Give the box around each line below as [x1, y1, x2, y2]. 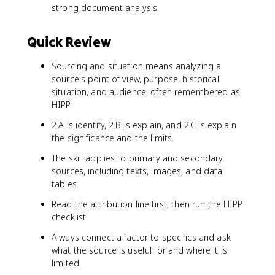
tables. [52, 178, 79, 190]
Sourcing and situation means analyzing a [52, 60, 222, 72]
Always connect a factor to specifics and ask [52, 231, 231, 243]
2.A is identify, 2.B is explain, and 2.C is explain [52, 119, 236, 131]
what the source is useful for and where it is [52, 244, 227, 256]
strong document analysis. [52, 2, 160, 14]
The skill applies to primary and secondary [52, 152, 223, 164]
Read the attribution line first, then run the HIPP [52, 198, 243, 210]
